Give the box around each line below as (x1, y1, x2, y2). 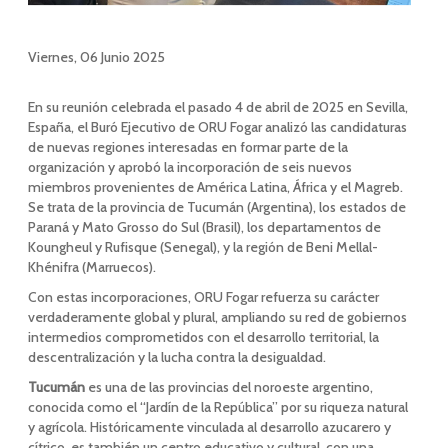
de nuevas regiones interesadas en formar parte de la (27, 138, 348, 156)
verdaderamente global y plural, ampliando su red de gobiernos (27, 308, 407, 326)
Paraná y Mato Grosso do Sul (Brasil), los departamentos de (27, 218, 381, 236)
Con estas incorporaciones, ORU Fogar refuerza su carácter (27, 288, 379, 306)
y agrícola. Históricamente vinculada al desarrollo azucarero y (27, 418, 391, 436)
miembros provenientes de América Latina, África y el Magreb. (27, 178, 403, 196)
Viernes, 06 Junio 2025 (27, 48, 165, 66)
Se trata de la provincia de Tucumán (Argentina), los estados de (27, 198, 406, 216)
